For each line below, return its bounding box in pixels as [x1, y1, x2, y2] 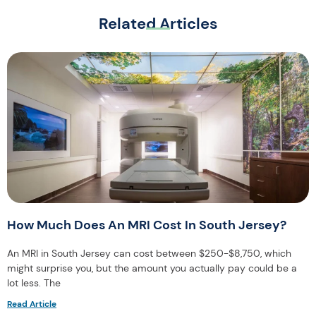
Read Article [7, 298, 56, 310]
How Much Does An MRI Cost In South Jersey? [7, 216, 286, 233]
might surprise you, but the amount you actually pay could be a [7, 261, 297, 274]
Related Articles [98, 13, 218, 34]
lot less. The [7, 276, 61, 289]
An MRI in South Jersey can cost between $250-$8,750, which [7, 246, 291, 260]
